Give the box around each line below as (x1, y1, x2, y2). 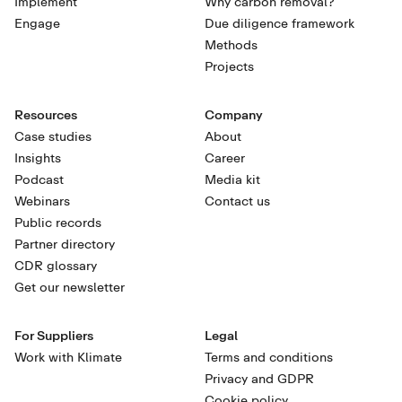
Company (205, 107, 263, 123)
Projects (205, 58, 254, 74)
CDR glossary (14, 258, 97, 274)
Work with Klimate (14, 349, 122, 365)
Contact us (205, 193, 270, 209)
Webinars (14, 193, 70, 209)
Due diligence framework (205, 15, 354, 31)
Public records (14, 214, 101, 231)
